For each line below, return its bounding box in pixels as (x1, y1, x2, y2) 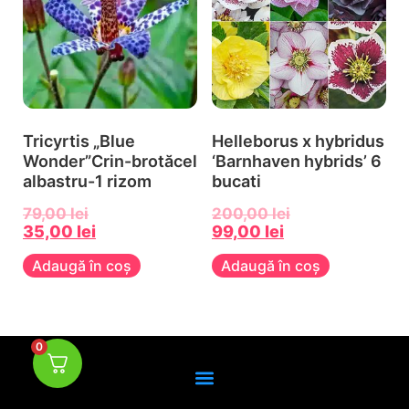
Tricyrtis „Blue (23, 131, 135, 151)
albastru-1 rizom (23, 171, 152, 191)
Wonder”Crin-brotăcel (23, 151, 197, 171)
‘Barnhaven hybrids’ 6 (211, 151, 382, 171)
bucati (211, 171, 261, 191)
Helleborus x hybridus (211, 131, 384, 151)
